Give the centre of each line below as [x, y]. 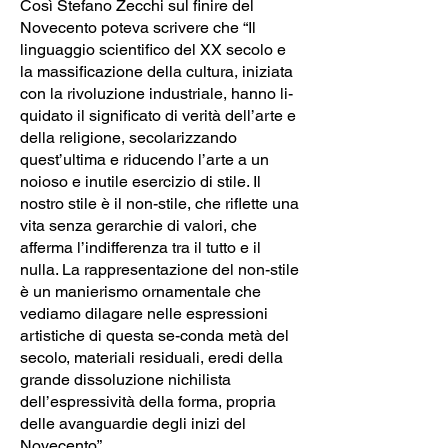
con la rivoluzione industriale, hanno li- [156, 93]
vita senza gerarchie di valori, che [138, 225]
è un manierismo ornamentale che [140, 291]
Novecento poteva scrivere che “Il [138, 27]
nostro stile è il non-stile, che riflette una [159, 203]
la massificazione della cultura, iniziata [156, 71]
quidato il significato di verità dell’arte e [158, 115]
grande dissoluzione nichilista [125, 379]
